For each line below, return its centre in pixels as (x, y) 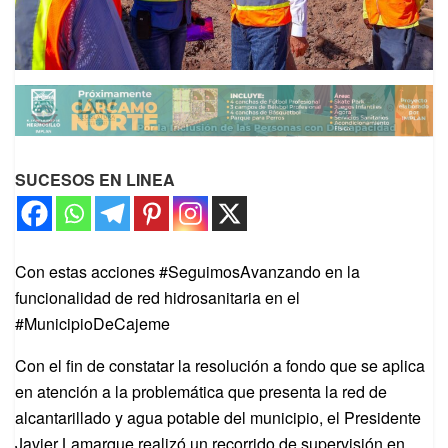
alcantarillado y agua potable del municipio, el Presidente (218, 418)
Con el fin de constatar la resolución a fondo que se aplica (220, 366)
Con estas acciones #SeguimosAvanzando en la (187, 272)
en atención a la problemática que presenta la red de (201, 392)
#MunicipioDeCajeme (92, 324)
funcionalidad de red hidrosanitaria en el (157, 298)
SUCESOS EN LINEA (95, 180)
